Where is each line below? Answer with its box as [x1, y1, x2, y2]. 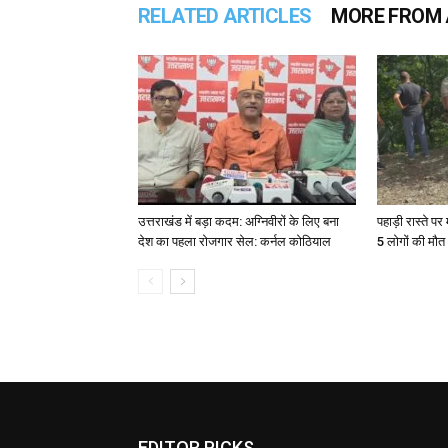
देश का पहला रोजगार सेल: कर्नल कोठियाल [138, 234, 331, 249]
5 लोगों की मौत [377, 234, 445, 249]
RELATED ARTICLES [138, 4, 312, 28]
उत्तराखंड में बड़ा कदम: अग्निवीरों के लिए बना [138, 214, 339, 229]
